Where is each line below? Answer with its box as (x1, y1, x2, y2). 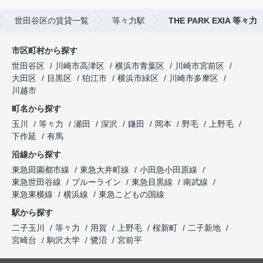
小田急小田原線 (140, 165, 200, 175)
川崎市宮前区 (175, 61, 224, 71)
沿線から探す (12, 150, 61, 160)
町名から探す (12, 104, 61, 114)
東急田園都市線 (12, 165, 72, 175)
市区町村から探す (12, 46, 77, 56)
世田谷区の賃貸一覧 (15, 16, 89, 26)
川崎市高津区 (55, 61, 104, 71)
